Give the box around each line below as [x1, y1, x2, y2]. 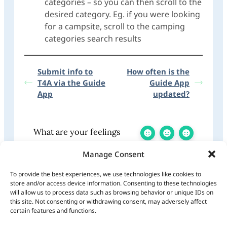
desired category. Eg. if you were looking [45, 8, 200, 20]
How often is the [127, 66, 190, 77]
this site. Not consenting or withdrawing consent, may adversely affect [10, 197, 207, 206]
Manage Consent [83, 149, 144, 159]
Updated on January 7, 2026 [24, 195, 130, 207]
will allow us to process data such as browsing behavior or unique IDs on [10, 188, 213, 197]
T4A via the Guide [37, 77, 105, 88]
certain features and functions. [10, 206, 96, 215]
